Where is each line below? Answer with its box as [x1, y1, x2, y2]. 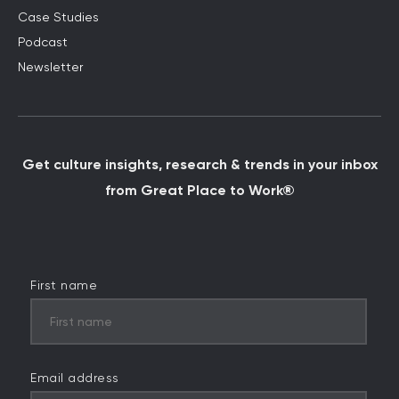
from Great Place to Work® [104, 182, 295, 199]
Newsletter [18, 61, 83, 75]
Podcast [18, 37, 68, 50]
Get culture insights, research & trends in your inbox [21, 156, 378, 174]
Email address [30, 371, 119, 385]
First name [30, 279, 97, 292]
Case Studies [18, 12, 99, 25]
